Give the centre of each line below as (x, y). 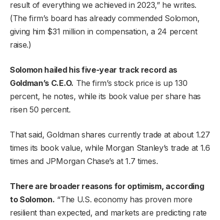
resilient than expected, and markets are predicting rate (109, 212)
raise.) (21, 44)
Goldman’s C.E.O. (42, 83)
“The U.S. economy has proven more (124, 199)
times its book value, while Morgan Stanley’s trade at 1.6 (110, 148)
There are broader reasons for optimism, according (107, 186)
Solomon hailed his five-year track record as (94, 69)
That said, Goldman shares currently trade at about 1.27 (110, 134)
